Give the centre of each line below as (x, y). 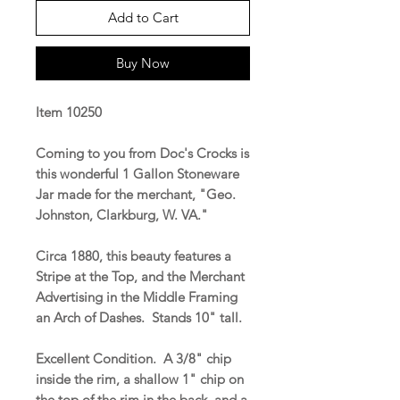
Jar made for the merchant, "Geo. (136, 194)
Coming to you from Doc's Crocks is (142, 153)
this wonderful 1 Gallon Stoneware (137, 173)
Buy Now (143, 62)
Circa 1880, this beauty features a (133, 255)
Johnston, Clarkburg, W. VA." (122, 214)
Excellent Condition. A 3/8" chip (133, 358)
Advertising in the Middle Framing (137, 296)
